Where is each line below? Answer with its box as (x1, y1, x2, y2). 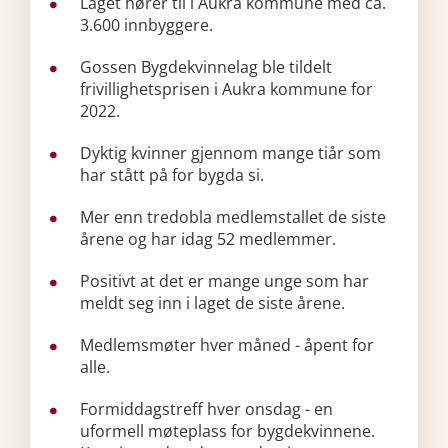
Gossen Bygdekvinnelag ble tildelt (80, 56, 332, 78)
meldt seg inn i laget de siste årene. (80, 292, 353, 314)
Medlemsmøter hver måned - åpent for (80, 334, 374, 356)
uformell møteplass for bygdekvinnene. (80, 420, 375, 442)
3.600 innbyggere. (80, 14, 213, 36)
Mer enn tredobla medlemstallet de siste (80, 206, 386, 228)
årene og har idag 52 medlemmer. (80, 228, 336, 250)
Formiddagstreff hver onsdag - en (80, 398, 333, 420)
